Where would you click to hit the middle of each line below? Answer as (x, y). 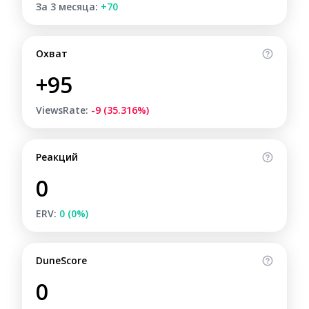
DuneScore (61, 260)
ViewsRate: (63, 110)
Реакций (57, 157)
